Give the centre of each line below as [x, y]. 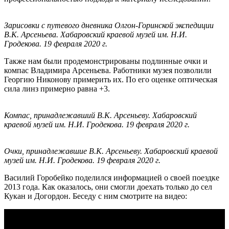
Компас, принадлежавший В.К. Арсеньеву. [78, 115]
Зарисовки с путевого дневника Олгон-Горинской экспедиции [109, 25]
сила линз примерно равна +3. [57, 88]
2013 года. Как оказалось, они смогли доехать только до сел [108, 187]
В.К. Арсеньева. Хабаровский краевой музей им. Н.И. [96, 34]
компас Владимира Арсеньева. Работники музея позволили [108, 70]
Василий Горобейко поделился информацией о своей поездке [112, 177]
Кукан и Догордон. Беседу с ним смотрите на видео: [96, 196]
